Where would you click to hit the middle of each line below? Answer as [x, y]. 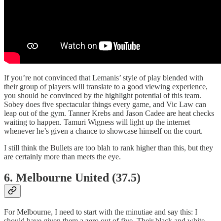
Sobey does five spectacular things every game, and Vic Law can [105, 105]
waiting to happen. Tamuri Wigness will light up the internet [97, 122]
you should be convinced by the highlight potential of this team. [103, 96]
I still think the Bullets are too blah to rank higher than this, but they [109, 148]
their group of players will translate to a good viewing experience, [106, 87]
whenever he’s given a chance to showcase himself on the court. [103, 131]
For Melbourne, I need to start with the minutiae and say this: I [101, 212]
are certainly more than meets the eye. [62, 157]
